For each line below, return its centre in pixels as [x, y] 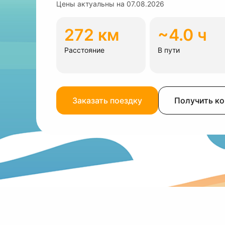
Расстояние [84, 50]
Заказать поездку [107, 100]
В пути [169, 50]
